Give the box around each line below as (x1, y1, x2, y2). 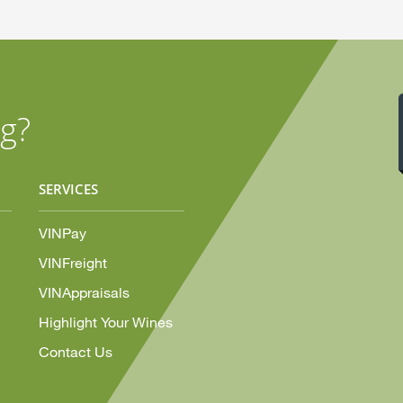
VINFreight (38, 254, 107, 271)
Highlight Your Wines (38, 313, 173, 330)
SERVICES (38, 180, 98, 198)
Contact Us (38, 343, 112, 360)
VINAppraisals (38, 283, 130, 300)
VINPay (38, 224, 86, 241)
